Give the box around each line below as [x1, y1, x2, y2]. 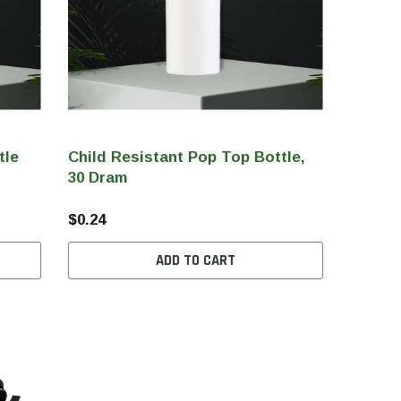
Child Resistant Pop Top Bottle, [67, 148, 305, 166]
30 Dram [67, 168, 127, 186]
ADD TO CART [155, 250, 235, 270]
